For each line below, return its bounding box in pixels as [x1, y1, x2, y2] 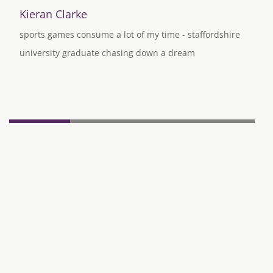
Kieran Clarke [19, 6, 87, 21]
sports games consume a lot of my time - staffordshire [19, 28, 240, 40]
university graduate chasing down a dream [19, 46, 195, 58]
